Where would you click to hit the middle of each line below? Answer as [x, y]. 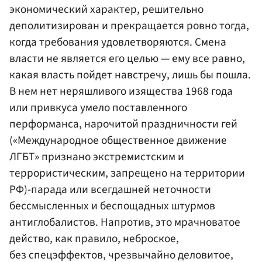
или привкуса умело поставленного [98, 108]
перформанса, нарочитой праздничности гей [123, 124]
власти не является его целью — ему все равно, [127, 59]
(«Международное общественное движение [118, 141]
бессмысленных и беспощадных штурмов [112, 206]
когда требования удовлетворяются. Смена [118, 42]
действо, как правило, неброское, [94, 239]
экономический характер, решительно [106, 10]
